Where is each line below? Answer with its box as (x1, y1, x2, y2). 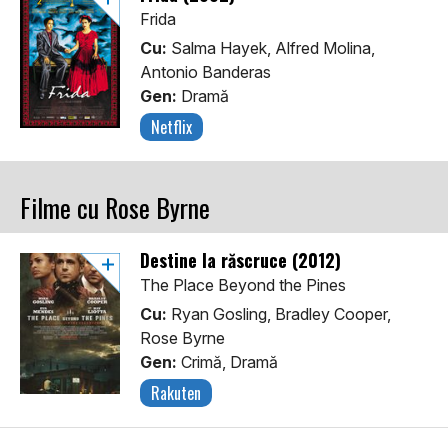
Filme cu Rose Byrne (20, 188, 210, 228)
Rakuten (151, 381, 201, 406)
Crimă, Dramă (177, 352, 278, 373)
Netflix (151, 115, 192, 140)
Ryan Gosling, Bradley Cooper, (167, 304, 391, 325)
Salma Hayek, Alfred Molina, (167, 38, 375, 59)
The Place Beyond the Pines (140, 275, 346, 296)
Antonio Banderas (140, 62, 271, 83)
